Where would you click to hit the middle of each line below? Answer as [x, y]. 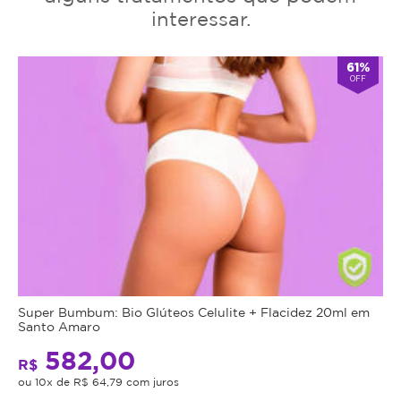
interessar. [200, 18]
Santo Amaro [59, 326]
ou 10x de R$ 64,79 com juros [98, 381]
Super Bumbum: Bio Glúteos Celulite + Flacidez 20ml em [194, 311]
